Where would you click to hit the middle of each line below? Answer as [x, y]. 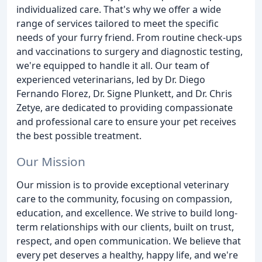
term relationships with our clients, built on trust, [125, 227]
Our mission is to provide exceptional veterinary [123, 185]
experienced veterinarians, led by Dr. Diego [111, 79]
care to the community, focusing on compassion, [124, 199]
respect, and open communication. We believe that [129, 241]
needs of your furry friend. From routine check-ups [129, 37]
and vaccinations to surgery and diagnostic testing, [130, 51]
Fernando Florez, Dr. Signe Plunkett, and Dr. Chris [124, 93]
